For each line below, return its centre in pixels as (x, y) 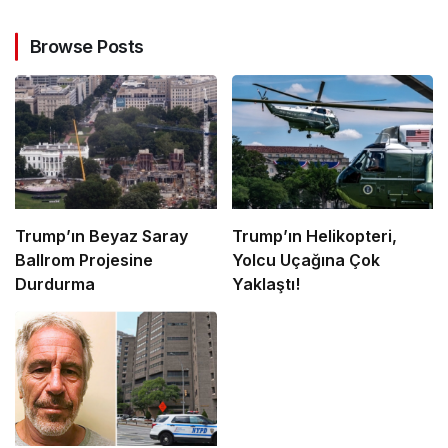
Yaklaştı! (265, 284)
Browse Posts (87, 46)
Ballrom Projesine (84, 260)
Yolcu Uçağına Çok (305, 260)
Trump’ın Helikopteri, (314, 236)
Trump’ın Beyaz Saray (101, 236)
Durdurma (55, 284)
